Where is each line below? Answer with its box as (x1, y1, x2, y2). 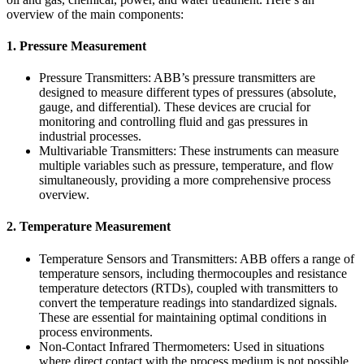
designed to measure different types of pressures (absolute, (39, 85, 336, 100)
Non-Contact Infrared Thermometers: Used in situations (39, 339, 324, 353)
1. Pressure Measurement (6, 38, 146, 53)
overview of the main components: (6, 6, 184, 21)
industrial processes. (39, 129, 141, 144)
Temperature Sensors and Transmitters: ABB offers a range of (39, 251, 354, 266)
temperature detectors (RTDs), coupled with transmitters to (39, 280, 338, 295)
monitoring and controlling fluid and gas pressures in (39, 115, 308, 129)
